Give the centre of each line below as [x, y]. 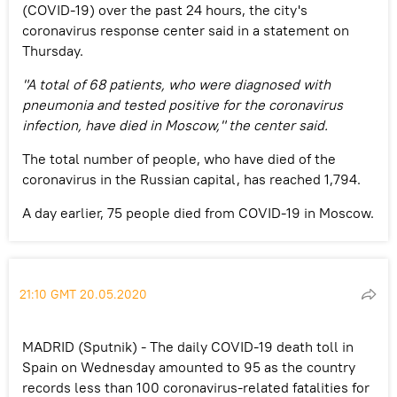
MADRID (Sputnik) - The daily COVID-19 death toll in [188, 346]
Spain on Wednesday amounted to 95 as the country [189, 366]
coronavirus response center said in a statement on [186, 30]
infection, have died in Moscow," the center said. [175, 125]
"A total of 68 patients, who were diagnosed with [176, 84]
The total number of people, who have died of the [179, 158]
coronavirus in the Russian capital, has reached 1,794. [191, 179]
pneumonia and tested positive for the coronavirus [183, 104]
